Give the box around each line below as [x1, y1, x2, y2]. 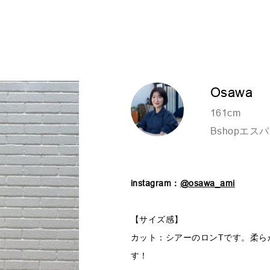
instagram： [130, 178, 180, 188]
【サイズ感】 [130, 215, 183, 224]
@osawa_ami [180, 178, 235, 188]
